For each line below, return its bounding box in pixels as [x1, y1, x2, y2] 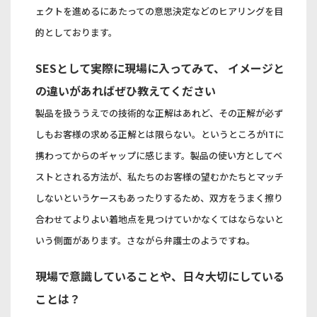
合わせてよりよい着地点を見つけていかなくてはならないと [35, 212, 284, 226]
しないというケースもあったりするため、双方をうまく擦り [35, 190, 284, 204]
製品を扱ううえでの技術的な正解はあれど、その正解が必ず [35, 105, 284, 120]
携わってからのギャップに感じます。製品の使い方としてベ [35, 148, 283, 162]
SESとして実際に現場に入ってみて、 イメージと [35, 59, 285, 76]
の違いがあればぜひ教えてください [35, 81, 217, 99]
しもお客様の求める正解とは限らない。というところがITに [35, 127, 284, 141]
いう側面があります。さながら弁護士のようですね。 [35, 233, 256, 247]
